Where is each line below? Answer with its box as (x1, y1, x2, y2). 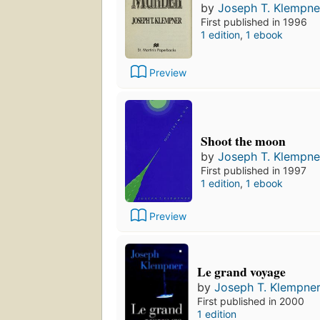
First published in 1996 (201, 15, 307, 28)
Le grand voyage (197, 262, 286, 281)
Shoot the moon (201, 131, 286, 150)
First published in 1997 (201, 164, 306, 176)
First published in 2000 (197, 295, 305, 308)
